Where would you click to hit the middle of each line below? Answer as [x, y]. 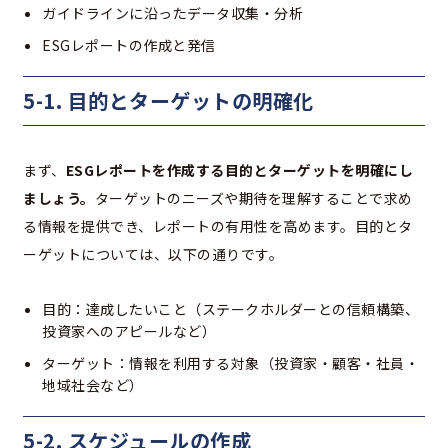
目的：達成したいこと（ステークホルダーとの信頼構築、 [230, 309]
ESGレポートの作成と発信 [129, 45]
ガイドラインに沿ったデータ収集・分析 [172, 13]
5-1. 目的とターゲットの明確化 [168, 101]
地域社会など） [93, 385]
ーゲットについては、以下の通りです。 [153, 254]
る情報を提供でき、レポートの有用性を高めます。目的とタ [218, 226]
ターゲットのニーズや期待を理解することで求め [253, 198]
